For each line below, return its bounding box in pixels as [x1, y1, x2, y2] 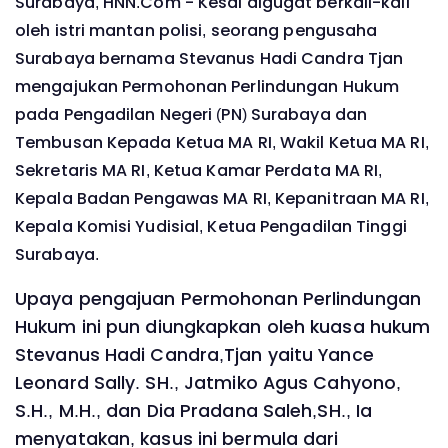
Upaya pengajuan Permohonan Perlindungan [15, 287, 421, 312]
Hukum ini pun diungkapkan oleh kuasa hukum [15, 315, 431, 340]
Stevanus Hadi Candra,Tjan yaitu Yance [15, 343, 374, 368]
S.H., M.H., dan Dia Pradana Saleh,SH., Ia [15, 399, 373, 424]
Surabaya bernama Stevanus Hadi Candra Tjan [15, 46, 404, 70]
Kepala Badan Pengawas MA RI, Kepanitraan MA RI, [15, 186, 429, 210]
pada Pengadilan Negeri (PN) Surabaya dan [15, 102, 368, 126]
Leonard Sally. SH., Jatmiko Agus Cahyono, [15, 371, 402, 396]
